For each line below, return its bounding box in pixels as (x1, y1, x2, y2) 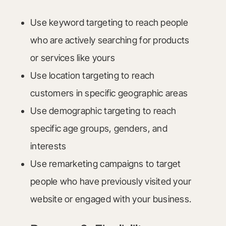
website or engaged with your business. (30, 194, 192, 204)
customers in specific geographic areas (30, 88, 188, 98)
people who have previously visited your (30, 176, 192, 187)
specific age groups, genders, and (30, 123, 167, 134)
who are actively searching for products (30, 35, 190, 45)
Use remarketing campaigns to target (30, 158, 181, 169)
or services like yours (30, 52, 115, 63)
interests (30, 141, 67, 151)
